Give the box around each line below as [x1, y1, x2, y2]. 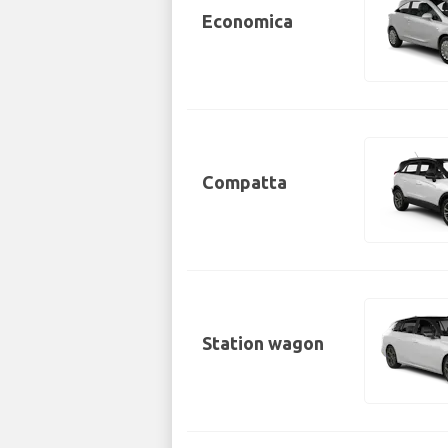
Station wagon [202, 332, 324, 353]
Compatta [202, 171, 287, 192]
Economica [202, 10, 293, 31]
